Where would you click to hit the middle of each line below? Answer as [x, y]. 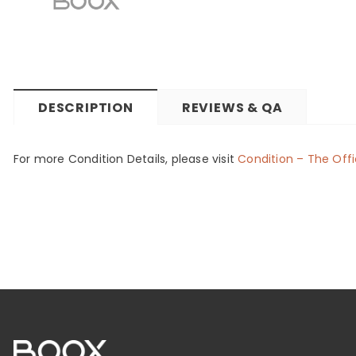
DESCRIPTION [86, 108]
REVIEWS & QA [232, 108]
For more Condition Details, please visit [126, 159]
